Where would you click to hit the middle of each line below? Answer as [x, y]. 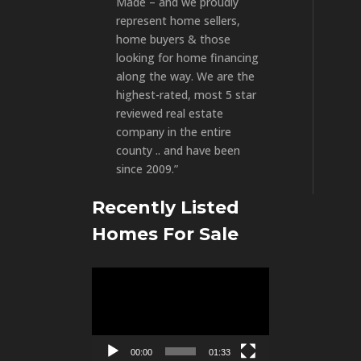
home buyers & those [173, 39]
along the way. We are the [185, 77]
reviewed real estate [170, 114]
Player [107, 295]
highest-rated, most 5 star [186, 95]
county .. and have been [178, 151]
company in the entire [174, 132]
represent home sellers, [178, 21]
